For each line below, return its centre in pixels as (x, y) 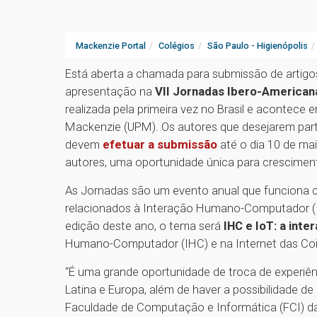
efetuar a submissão (160, 145)
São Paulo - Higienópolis (258, 46)
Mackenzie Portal (111, 46)
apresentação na (110, 92)
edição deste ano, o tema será (144, 226)
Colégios (177, 46)
